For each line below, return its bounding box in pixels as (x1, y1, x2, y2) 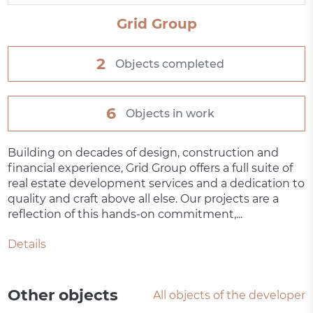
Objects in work (125, 106, 214, 120)
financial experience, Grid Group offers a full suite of (8, 161, 293, 175)
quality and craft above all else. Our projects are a (8, 192, 279, 206)
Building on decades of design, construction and (8, 146, 279, 160)
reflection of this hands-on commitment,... (8, 208, 243, 221)
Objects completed (115, 57, 224, 71)
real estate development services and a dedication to (8, 177, 305, 191)
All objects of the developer (152, 289, 305, 303)
